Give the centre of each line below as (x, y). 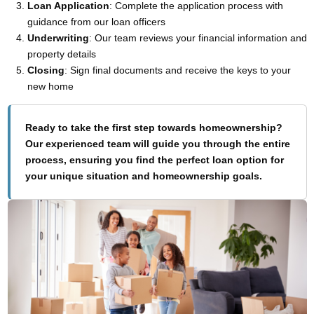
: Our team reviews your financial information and (198, 37)
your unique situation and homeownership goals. (143, 176)
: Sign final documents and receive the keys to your (177, 70)
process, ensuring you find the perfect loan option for (154, 159)
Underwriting (58, 37)
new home (50, 86)
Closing (46, 70)
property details (61, 54)
